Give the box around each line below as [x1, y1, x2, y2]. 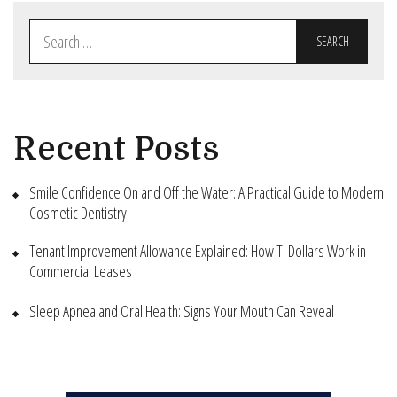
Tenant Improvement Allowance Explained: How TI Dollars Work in [29, 239, 366, 261]
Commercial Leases [29, 260, 132, 282]
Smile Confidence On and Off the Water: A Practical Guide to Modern [29, 181, 384, 203]
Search [28, 19, 65, 41]
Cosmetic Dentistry [29, 201, 127, 223]
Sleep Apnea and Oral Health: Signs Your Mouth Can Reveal [29, 300, 334, 322]
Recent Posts [13, 130, 219, 167]
